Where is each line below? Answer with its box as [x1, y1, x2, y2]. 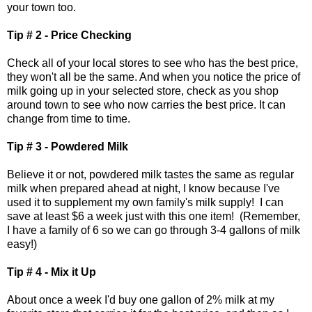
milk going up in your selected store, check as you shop [7, 85, 279, 97]
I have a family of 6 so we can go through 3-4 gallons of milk [7, 224, 300, 237]
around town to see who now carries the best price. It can [7, 99, 286, 111]
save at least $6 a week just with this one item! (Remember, [7, 210, 300, 223]
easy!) [7, 238, 37, 251]
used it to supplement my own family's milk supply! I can [7, 196, 283, 209]
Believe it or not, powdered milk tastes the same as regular [7, 169, 294, 181]
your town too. [7, 1, 76, 14]
